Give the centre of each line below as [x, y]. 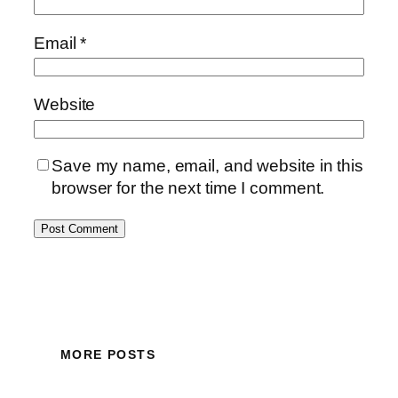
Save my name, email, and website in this [207, 166]
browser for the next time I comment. [188, 188]
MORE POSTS [108, 354]
